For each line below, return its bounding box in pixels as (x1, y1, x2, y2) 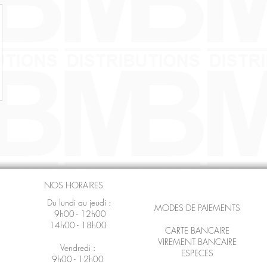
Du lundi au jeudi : (42, 197, 113, 208)
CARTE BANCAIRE (164, 225, 229, 236)
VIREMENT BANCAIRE (157, 236, 237, 247)
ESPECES (181, 247, 213, 259)
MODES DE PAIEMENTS (154, 202, 240, 213)
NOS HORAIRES (44, 179, 105, 191)
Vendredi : (60, 242, 95, 253)
